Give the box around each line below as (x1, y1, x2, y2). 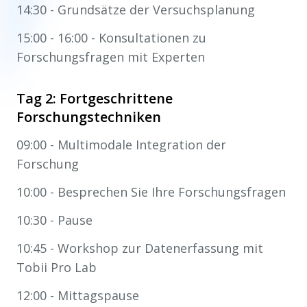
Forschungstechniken (16, 107, 161, 126)
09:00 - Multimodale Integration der (16, 136, 226, 153)
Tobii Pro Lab (16, 258, 97, 275)
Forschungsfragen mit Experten (16, 48, 205, 65)
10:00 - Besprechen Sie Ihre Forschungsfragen (16, 183, 286, 200)
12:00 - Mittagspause (16, 286, 139, 304)
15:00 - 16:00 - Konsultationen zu (16, 29, 206, 46)
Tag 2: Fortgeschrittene (16, 88, 173, 108)
